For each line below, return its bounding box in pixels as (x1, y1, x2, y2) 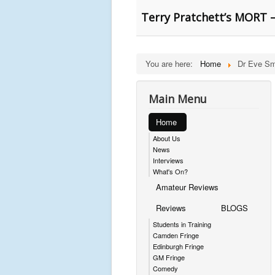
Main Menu (149, 91, 207, 106)
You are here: (145, 58, 198, 69)
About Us (153, 133, 180, 143)
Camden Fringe (153, 230, 199, 240)
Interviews (153, 155, 184, 165)
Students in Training (153, 219, 211, 229)
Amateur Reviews (156, 181, 219, 193)
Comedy (153, 263, 178, 273)
